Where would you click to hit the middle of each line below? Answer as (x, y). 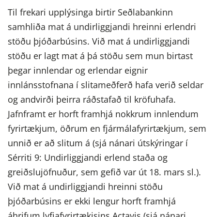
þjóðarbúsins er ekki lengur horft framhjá (92, 201)
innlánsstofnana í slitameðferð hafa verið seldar (106, 85)
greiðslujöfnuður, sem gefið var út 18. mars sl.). (104, 172)
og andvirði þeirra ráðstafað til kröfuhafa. (92, 100)
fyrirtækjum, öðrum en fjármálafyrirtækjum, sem (107, 129)
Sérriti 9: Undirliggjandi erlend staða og (88, 158)
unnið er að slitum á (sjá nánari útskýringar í (98, 143)
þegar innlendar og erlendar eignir (78, 70)
